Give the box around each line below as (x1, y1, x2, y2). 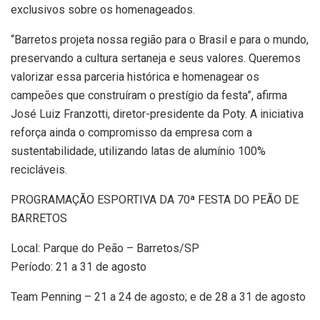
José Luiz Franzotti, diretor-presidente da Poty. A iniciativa (11, 107, 304, 121)
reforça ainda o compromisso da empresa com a (11, 126, 252, 140)
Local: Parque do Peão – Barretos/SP (11, 241, 199, 256)
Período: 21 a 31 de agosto (11, 260, 146, 274)
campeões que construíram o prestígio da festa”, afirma (11, 89, 287, 103)
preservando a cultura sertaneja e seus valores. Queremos (11, 51, 301, 66)
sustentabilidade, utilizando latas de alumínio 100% (11, 144, 266, 159)
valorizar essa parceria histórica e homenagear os (11, 70, 259, 84)
